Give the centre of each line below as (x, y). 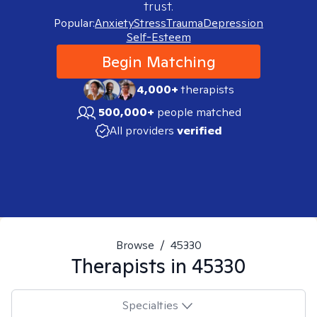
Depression (233, 23)
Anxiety (114, 23)
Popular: (74, 23)
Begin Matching (158, 62)
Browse (135, 245)
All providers (142, 131)
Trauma (185, 23)
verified (199, 131)
